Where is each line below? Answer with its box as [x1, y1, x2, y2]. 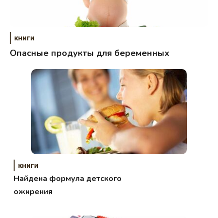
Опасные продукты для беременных [10, 47, 169, 59]
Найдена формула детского [14, 173, 122, 184]
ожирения [14, 186, 53, 198]
